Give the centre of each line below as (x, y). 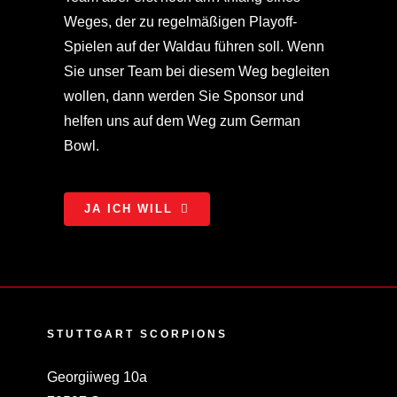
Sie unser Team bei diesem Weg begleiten (196, 71)
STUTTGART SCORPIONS (137, 335)
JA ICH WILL (128, 208)
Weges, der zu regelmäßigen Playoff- (180, 21)
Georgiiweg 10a (97, 378)
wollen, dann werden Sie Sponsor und (183, 96)
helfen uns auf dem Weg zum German (182, 121)
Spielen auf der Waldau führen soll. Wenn (194, 46)
